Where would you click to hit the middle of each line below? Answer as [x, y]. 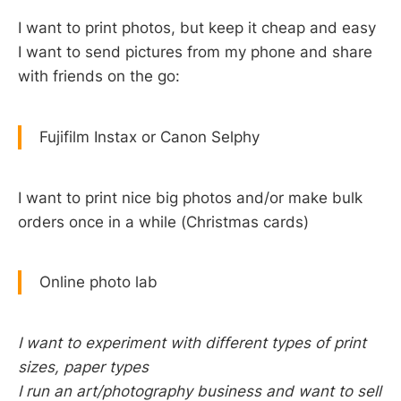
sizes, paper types [83, 367]
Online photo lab [98, 282]
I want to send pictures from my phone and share [195, 52]
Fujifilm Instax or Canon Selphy [149, 137]
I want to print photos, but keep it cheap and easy [197, 28]
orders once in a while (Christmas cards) [163, 222]
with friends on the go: [99, 77]
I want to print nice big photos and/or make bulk [190, 197]
